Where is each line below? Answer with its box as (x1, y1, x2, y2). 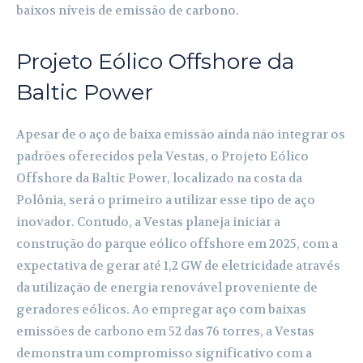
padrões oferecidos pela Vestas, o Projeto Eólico (16, 147, 309, 164)
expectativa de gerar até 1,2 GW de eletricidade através (16, 257, 340, 274)
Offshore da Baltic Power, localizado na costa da (16, 169, 302, 186)
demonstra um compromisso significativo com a (16, 344, 312, 361)
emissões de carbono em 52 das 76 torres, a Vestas (16, 322, 314, 340)
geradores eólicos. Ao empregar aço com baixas (16, 301, 306, 318)
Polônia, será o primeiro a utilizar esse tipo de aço (16, 191, 315, 208)
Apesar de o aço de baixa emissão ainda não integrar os (16, 126, 345, 143)
